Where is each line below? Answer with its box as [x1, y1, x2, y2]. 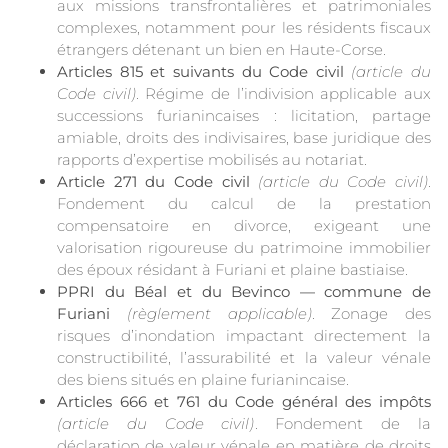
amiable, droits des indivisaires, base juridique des [57, 127, 431, 147]
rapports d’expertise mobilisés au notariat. [57, 149, 367, 169]
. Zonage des [311, 303, 431, 323]
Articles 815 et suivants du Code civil [57, 61, 344, 81]
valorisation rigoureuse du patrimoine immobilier [57, 237, 431, 257]
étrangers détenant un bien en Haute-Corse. [57, 39, 386, 59]
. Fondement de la [254, 413, 431, 433]
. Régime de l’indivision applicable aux [135, 83, 432, 103]
